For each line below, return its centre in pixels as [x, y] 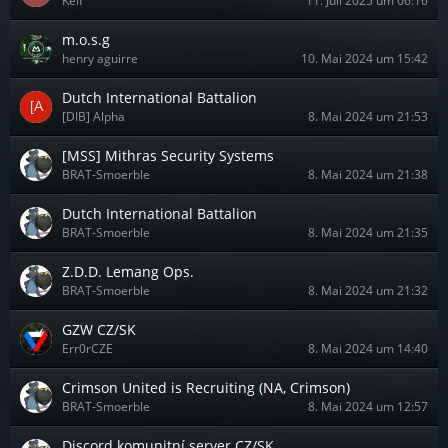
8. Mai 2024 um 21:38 [368, 174]
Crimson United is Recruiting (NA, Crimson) [206, 387]
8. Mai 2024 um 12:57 [368, 406]
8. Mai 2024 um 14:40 [368, 348]
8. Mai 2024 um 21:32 [368, 290]
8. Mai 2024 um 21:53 [368, 116]
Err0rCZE [87, 348]
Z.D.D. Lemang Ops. [128, 271]
